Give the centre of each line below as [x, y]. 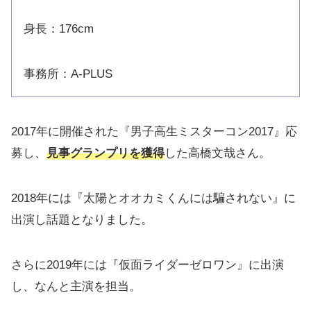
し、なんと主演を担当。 [76, 286]
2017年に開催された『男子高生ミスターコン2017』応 [154, 131]
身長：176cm [59, 28]
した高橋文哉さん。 [218, 153]
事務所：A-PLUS [68, 74]
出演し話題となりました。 [82, 219]
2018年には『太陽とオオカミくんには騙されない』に [153, 198]
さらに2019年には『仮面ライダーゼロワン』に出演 [148, 264]
